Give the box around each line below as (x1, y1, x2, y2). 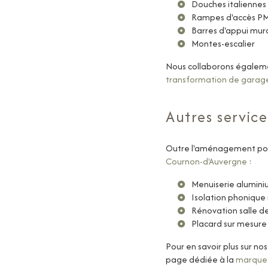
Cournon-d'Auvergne (166, 155, 247, 167)
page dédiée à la (166, 253, 236, 266)
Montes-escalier (191, 37, 255, 50)
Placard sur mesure (191, 217, 267, 230)
